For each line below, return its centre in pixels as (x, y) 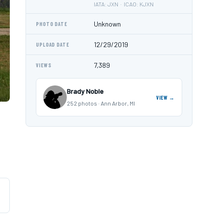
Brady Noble (85, 91)
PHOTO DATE (52, 24)
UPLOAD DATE (53, 44)
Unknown (107, 24)
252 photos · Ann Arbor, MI (101, 103)
